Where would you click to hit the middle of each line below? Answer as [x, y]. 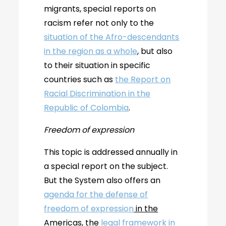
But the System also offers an [102, 180]
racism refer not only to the [99, 23]
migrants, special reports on [100, 9]
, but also [155, 51]
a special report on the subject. [106, 166]
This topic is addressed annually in [111, 152]
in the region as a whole [91, 51]
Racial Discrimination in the [97, 94]
